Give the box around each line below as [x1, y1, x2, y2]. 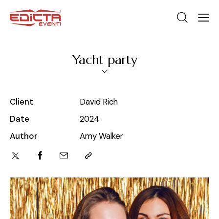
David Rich [79, 96, 118, 108]
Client [10, 96, 33, 108]
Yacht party [72, 52, 137, 68]
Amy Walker [79, 131, 123, 142]
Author [10, 131, 38, 142]
